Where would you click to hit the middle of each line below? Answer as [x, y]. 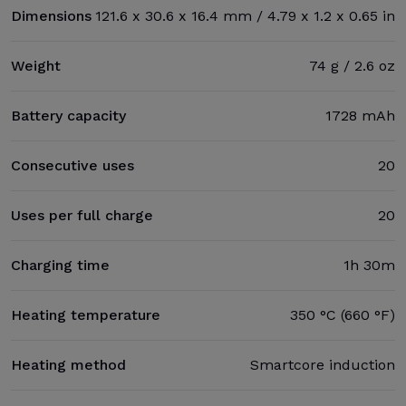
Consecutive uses [72, 165]
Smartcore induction [323, 365]
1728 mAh [360, 116]
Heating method [68, 365]
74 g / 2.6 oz [352, 66]
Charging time [60, 265]
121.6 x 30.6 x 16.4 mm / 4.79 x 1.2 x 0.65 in [245, 16]
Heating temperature [86, 315]
